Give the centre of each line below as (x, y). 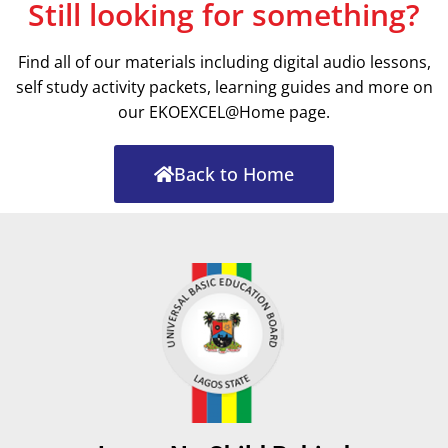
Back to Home (234, 174)
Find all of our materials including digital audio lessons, (224, 62)
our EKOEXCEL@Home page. (224, 112)
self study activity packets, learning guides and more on (224, 87)
